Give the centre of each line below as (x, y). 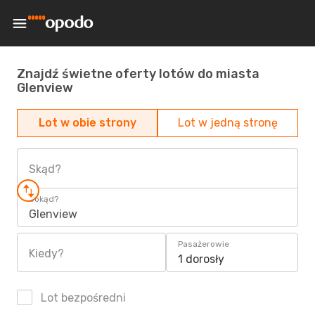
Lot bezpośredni (82, 298)
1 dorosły (201, 259)
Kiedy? (46, 253)
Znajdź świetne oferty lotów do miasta (138, 73)
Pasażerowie (204, 244)
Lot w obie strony (87, 123)
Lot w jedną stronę (228, 123)
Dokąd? (44, 199)
